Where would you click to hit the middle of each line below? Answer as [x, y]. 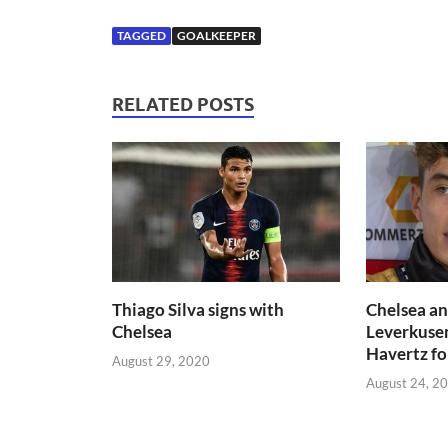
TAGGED [141, 35]
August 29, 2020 [161, 360]
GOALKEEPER [216, 35]
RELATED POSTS [183, 104]
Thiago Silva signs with [198, 310]
